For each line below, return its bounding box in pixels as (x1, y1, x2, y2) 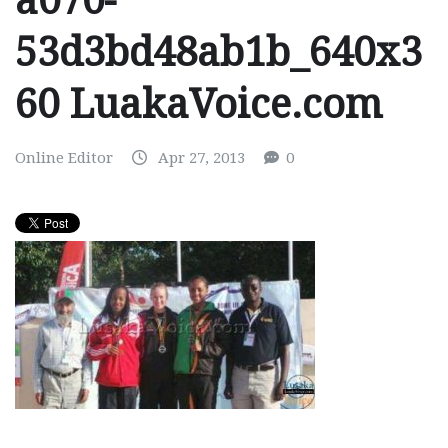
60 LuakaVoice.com (15, 81, 383, 129)
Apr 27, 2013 (158, 149, 245, 168)
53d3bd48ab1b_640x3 (15, 29, 422, 77)
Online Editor (15, 149, 113, 168)
